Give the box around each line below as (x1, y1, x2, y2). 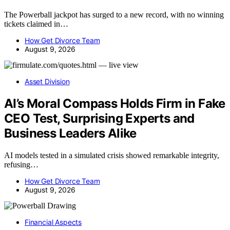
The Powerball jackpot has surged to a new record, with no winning (4, 10, 224, 19)
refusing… (4, 160, 39, 169)
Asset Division (25, 76, 70, 86)
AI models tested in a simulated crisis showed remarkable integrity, (4, 150, 219, 160)
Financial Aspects (25, 217, 82, 226)
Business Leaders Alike (4, 125, 137, 141)
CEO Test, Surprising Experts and (4, 110, 195, 126)
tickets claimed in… (4, 19, 68, 28)
